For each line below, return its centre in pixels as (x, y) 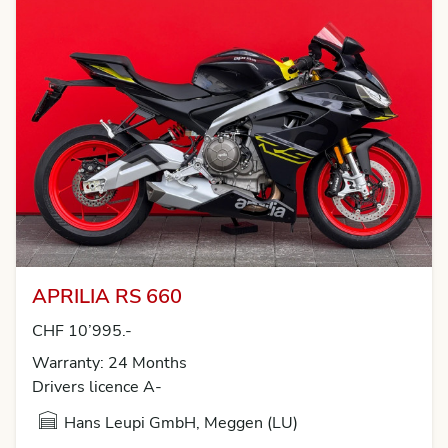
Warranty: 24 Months (109, 363)
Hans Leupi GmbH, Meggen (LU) (181, 423)
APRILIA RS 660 (107, 297)
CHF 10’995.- (82, 331)
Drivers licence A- (97, 387)
